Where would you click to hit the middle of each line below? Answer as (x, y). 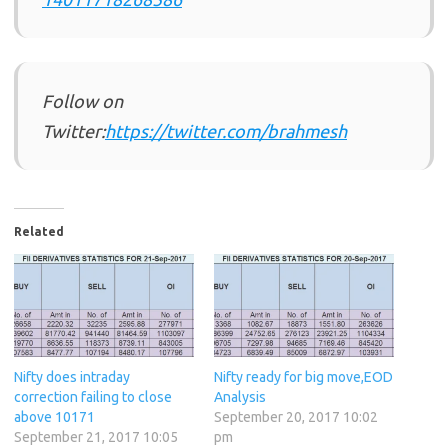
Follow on (82, 101)
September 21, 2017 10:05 (96, 437)
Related (39, 232)
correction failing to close (93, 397)
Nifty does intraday (72, 377)
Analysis (240, 397)
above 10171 (54, 417)
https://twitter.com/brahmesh (226, 131)
